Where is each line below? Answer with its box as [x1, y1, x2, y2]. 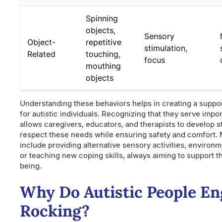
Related [27, 49, 55, 59]
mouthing [86, 61, 121, 71]
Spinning [86, 13, 118, 23]
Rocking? [20, 201, 90, 221]
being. [20, 161, 42, 170]
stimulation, [144, 43, 187, 53]
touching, [86, 49, 120, 59]
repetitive [86, 37, 121, 47]
